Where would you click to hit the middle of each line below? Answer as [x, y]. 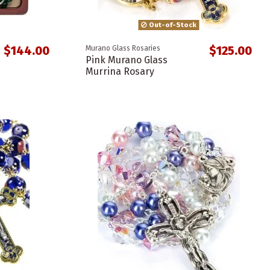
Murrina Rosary [120, 72]
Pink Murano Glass [126, 60]
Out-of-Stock [171, 24]
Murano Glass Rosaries [123, 49]
